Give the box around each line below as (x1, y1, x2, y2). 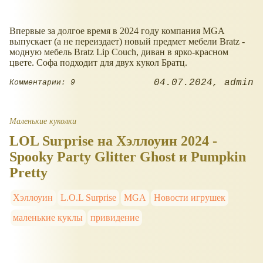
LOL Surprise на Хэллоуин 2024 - (9, 133, 217, 149)
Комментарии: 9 (9, 78, 75, 87)
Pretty (9, 164, 48, 180)
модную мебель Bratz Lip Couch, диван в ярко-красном (9, 46, 228, 57)
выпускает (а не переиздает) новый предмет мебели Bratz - (9, 36, 245, 46)
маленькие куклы (13, 212, 83, 222)
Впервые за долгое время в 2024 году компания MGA (9, 25, 224, 36)
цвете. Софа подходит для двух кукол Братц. (9, 57, 187, 68)
